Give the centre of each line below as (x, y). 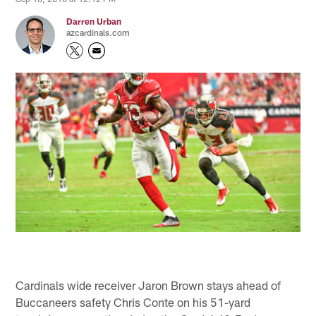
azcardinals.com (98, 33)
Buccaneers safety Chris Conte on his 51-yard (133, 302)
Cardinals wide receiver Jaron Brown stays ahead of (148, 285)
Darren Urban (94, 22)
